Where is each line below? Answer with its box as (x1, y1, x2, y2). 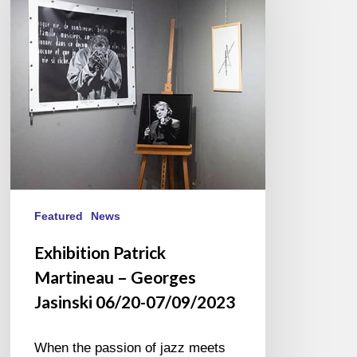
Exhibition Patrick (34, 241, 167, 262)
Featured (34, 209, 84, 222)
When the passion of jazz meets (34, 339, 226, 355)
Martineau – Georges (34, 266, 197, 287)
